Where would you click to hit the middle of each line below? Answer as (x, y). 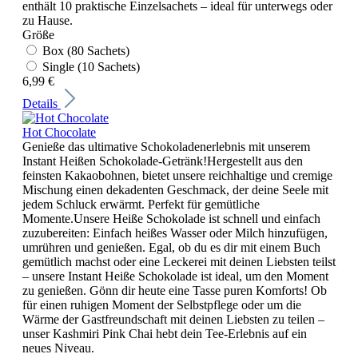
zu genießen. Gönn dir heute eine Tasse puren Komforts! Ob (175, 290)
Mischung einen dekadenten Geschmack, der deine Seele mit (175, 189)
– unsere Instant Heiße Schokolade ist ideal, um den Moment (175, 276)
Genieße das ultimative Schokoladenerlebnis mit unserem (166, 146)
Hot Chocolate (59, 132)
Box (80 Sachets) (86, 50)
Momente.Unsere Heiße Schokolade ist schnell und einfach (171, 218)
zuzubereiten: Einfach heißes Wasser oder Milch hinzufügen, (175, 233)
